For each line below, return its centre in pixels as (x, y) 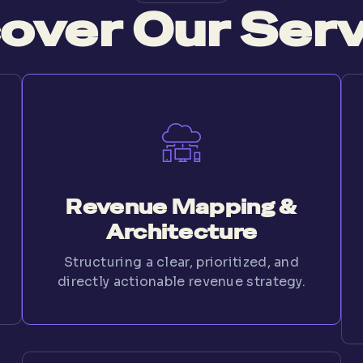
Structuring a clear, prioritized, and (181, 262)
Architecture (181, 232)
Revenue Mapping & (181, 207)
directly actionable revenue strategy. (181, 281)
